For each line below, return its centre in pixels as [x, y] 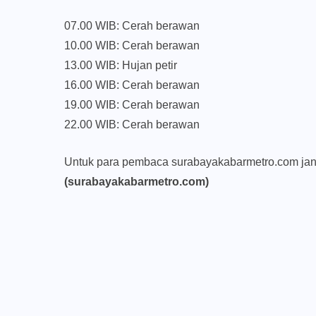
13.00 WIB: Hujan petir [121, 66]
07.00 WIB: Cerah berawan [132, 26]
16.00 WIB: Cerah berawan [132, 85]
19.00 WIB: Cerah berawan [132, 105]
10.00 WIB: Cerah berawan [132, 46]
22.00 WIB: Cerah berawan [132, 125]
